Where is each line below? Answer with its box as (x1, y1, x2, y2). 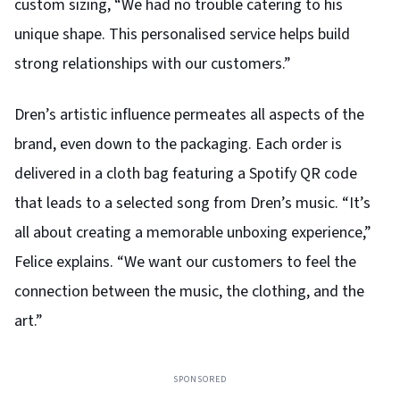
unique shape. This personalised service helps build (14, 22, 350, 46)
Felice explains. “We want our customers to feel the (14, 250, 356, 273)
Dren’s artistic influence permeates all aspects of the (14, 103, 364, 126)
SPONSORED (173, 372, 227, 386)
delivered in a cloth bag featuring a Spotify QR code (14, 162, 357, 185)
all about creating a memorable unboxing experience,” (14, 221, 371, 244)
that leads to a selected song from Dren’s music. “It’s (14, 191, 371, 214)
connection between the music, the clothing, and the (14, 279, 364, 303)
